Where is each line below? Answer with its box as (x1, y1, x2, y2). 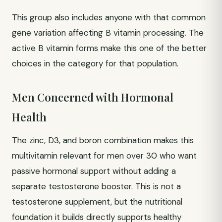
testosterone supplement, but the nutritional (12, 196, 182, 207)
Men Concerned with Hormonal (12, 90, 173, 105)
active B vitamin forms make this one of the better (12, 43, 207, 54)
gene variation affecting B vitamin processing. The (12, 27, 204, 38)
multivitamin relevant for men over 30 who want (12, 150, 197, 161)
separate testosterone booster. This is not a (12, 181, 181, 192)
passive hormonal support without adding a (12, 166, 176, 176)
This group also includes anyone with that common (12, 12, 206, 23)
